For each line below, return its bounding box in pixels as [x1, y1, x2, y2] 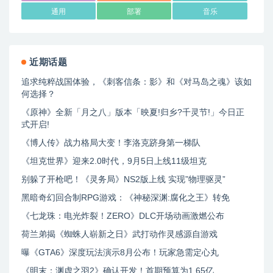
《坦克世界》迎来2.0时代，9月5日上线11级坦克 [21, 156, 207, 166]
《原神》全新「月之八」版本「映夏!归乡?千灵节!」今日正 [21, 107, 244, 118]
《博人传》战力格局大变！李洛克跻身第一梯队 [21, 138, 200, 148]
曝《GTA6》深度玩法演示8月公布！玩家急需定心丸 [21, 247, 219, 258]
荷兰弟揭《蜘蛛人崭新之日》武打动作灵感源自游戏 [21, 229, 218, 239]
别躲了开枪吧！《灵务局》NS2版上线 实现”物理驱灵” [21, 174, 225, 185]
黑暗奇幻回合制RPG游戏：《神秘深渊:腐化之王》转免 [21, 193, 230, 203]
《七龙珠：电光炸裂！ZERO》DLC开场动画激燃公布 [21, 211, 224, 221]
